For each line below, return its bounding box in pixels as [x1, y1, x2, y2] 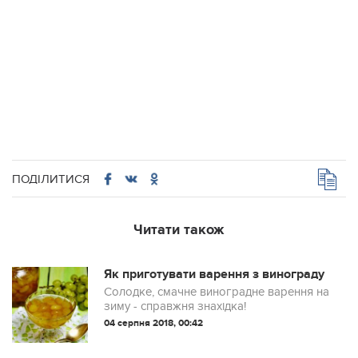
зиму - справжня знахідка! [104, 299, 246, 313]
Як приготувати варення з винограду [104, 266, 324, 282]
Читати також [133, 221, 225, 239]
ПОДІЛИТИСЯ [12, 171, 89, 186]
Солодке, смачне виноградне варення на [104, 284, 329, 299]
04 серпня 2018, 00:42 [104, 317, 203, 329]
